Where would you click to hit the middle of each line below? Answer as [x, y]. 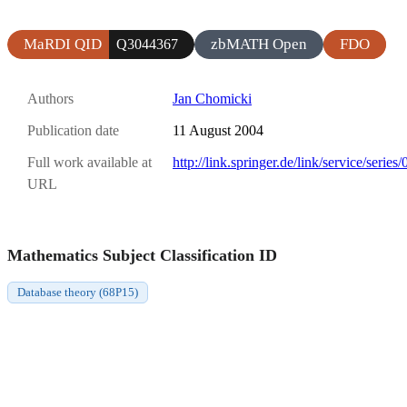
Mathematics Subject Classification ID [142, 255]
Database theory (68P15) [78, 292]
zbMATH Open [259, 44]
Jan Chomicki [212, 98]
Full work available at [89, 163]
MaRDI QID [63, 44]
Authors [50, 98]
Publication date [73, 131]
